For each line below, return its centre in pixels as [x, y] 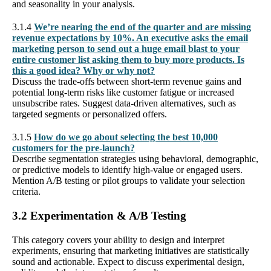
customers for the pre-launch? [73, 148]
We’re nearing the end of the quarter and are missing [142, 27]
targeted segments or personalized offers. [90, 114]
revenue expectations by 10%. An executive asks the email [130, 38]
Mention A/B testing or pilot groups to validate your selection [129, 180]
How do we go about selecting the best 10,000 [126, 137]
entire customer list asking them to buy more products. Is [128, 59]
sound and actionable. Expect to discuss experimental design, [128, 261]
